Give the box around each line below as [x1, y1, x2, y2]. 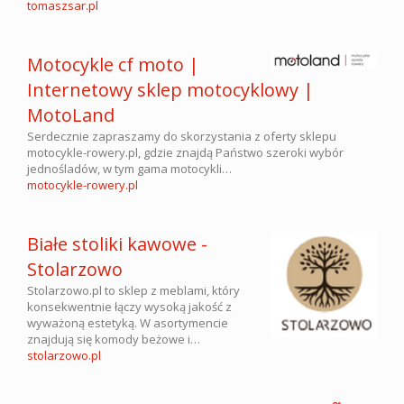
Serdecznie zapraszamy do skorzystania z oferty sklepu [27, 128, 336, 144]
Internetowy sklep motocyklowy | [27, 78, 314, 102]
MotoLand [27, 103, 115, 127]
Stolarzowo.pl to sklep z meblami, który [27, 282, 240, 298]
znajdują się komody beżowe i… [27, 331, 200, 347]
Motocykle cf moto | [27, 52, 199, 77]
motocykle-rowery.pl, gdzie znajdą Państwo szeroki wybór [27, 144, 344, 161]
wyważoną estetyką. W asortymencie [27, 315, 228, 331]
